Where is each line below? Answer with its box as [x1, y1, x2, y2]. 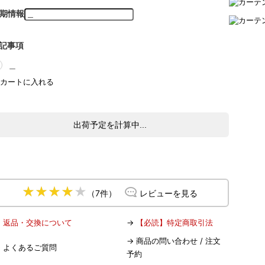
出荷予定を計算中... [73, 120, 147, 130]
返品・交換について [3, 217, 72, 227]
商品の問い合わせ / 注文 [136, 235, 221, 245]
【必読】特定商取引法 [136, 217, 213, 227]
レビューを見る [140, 188, 198, 198]
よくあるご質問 [3, 242, 57, 252]
